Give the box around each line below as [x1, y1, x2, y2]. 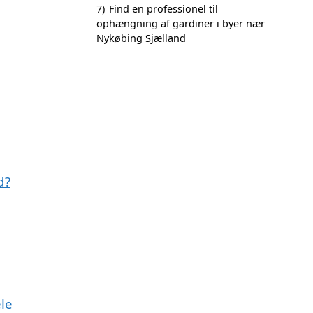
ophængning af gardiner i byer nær [96, 17, 265, 30]
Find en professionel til [109, 2, 218, 15]
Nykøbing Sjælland [96, 31, 186, 45]
